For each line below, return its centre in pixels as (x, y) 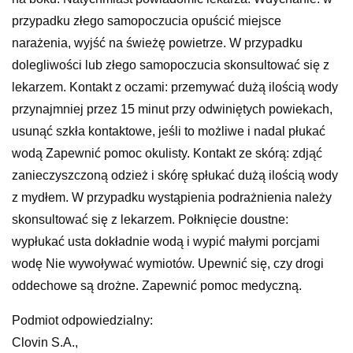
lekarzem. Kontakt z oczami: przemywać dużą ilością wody (175, 87)
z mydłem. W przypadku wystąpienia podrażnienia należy (172, 197)
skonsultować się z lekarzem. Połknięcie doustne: (150, 219)
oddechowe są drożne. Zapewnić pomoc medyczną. (157, 285)
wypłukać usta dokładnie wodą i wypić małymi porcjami (166, 241)
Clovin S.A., (45, 342)
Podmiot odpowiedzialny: (82, 320)
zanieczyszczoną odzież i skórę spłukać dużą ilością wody (175, 175)
